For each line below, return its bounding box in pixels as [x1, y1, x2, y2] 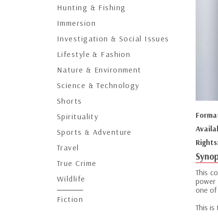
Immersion [57, 18, 96, 28]
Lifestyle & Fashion [57, 49, 131, 59]
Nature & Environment [57, 65, 142, 74]
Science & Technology [57, 80, 140, 90]
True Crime [57, 158, 97, 168]
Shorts [57, 96, 82, 106]
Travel [57, 143, 79, 152]
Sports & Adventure [57, 127, 132, 137]
